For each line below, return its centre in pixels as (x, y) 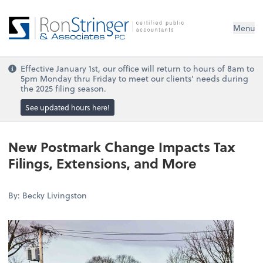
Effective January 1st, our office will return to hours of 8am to (138, 69)
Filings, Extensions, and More (103, 163)
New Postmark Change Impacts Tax (122, 146)
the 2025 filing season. (64, 89)
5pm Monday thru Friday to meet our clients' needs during (135, 79)
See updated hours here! (68, 107)
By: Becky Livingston (48, 195)
